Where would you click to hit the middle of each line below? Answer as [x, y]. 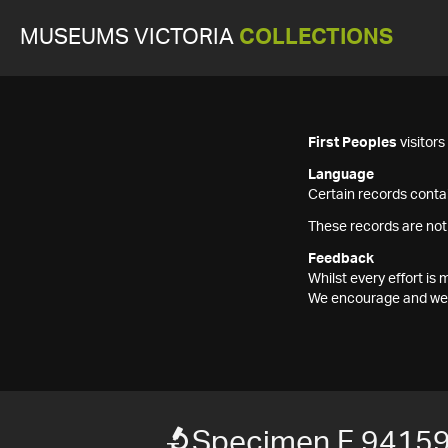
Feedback [341, 259]
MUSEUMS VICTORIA [129, 37]
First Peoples [352, 143]
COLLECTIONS [316, 37]
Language [341, 175]
